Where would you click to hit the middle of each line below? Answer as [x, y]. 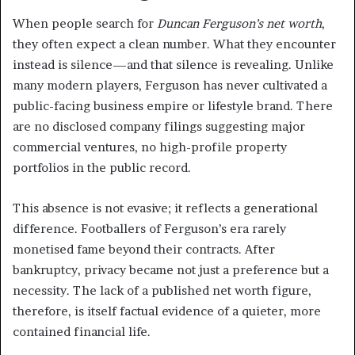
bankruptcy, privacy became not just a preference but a [171, 269]
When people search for [85, 23]
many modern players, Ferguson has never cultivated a [170, 85]
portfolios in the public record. [102, 167]
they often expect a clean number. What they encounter [174, 44]
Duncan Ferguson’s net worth [239, 23]
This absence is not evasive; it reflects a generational [165, 208]
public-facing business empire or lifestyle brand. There [173, 105]
